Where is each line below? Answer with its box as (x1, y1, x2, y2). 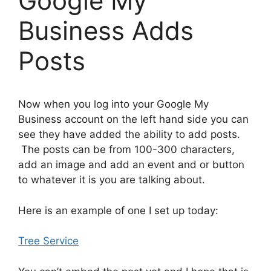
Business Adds (18, 15, 194, 46)
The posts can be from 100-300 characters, (18, 143, 235, 155)
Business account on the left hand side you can (18, 113, 249, 125)
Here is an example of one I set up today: (18, 204, 218, 217)
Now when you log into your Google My (18, 98, 209, 110)
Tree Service (18, 235, 79, 247)
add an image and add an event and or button (18, 158, 244, 171)
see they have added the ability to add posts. (18, 128, 240, 140)
